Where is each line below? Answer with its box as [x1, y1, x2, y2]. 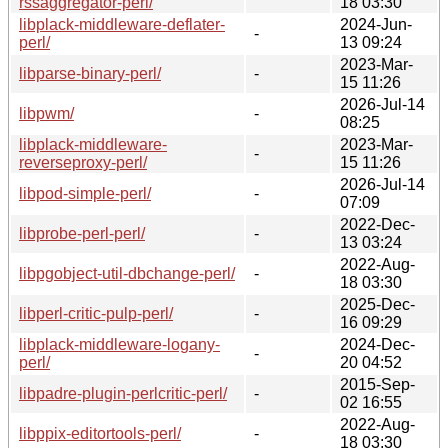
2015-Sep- [340, 375, 415, 393]
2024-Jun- [340, 15, 412, 33]
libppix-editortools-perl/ [19, 424, 181, 442]
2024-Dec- [340, 335, 415, 353]
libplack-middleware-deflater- [19, 15, 225, 33]
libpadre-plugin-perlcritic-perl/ [19, 384, 227, 402]
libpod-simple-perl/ [19, 184, 151, 202]
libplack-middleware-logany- [19, 335, 220, 353]
